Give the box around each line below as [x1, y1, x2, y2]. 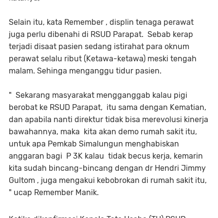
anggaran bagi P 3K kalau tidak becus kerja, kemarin [9, 151, 203, 161]
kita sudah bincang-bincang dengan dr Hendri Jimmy [9, 163, 206, 173]
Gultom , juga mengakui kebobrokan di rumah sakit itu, [9, 175, 207, 185]
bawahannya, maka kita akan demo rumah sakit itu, [9, 127, 197, 136]
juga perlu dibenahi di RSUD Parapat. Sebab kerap [9, 29, 193, 39]
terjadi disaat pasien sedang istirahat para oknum [9, 41, 189, 51]
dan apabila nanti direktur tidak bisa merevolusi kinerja [9, 114, 208, 124]
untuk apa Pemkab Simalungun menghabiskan [9, 139, 179, 148]
